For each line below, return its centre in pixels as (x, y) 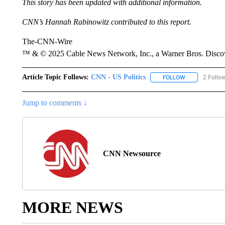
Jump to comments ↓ (54, 103)
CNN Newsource (132, 154)
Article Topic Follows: (55, 77)
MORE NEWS (72, 208)
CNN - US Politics (118, 77)
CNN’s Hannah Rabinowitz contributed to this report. (106, 22)
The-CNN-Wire (47, 41)
